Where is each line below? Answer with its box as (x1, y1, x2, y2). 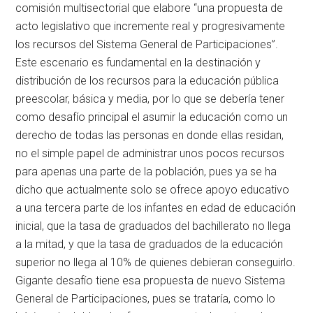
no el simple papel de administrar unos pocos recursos (15, 146, 285, 160)
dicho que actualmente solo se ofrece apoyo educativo (15, 182, 290, 196)
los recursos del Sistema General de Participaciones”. (15, 37, 279, 51)
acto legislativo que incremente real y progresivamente (15, 19, 286, 33)
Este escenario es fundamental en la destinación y (15, 55, 261, 69)
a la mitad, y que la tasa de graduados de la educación (15, 237, 284, 251)
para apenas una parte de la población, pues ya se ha (15, 164, 277, 178)
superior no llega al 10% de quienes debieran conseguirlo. (15, 255, 296, 269)
